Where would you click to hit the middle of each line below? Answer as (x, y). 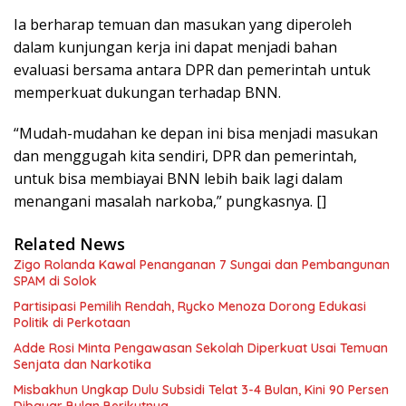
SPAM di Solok (55, 281)
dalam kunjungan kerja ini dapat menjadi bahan (175, 47)
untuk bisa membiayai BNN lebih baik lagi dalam (178, 179)
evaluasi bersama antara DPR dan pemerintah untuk (192, 70)
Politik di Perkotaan (72, 323)
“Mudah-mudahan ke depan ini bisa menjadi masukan (196, 133)
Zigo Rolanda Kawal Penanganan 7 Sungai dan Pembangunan (202, 265)
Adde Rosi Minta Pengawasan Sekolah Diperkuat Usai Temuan (201, 348)
